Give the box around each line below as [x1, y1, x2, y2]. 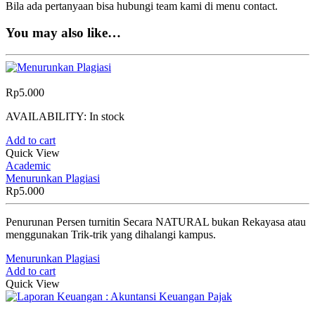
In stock [89, 110, 124, 123]
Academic [6, 160, 51, 172]
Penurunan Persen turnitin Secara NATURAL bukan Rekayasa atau [6, 216, 306, 229]
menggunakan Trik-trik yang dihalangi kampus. [6, 229, 216, 241]
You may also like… [6, 25, 121, 41]
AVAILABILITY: [6, 110, 89, 123]
